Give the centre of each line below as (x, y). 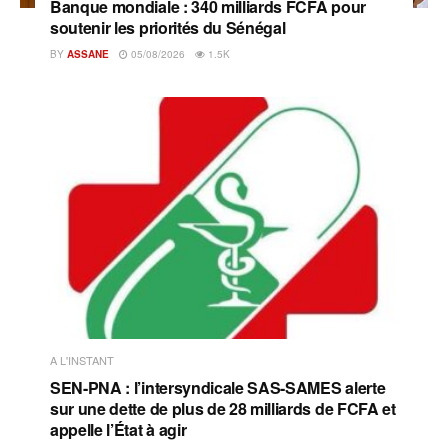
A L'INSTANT (82, 359)
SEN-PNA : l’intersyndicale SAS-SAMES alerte (218, 387)
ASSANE (88, 53)
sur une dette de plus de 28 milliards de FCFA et (223, 408)
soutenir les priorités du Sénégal (168, 27)
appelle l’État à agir (118, 429)
